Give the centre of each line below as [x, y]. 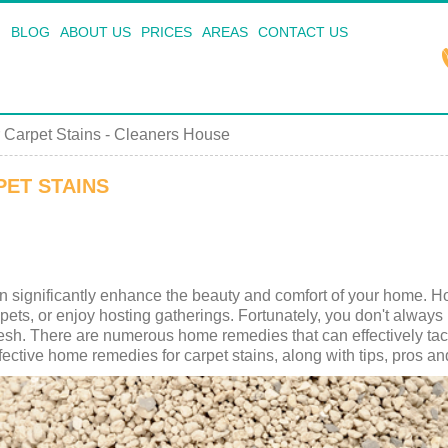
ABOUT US [95, 32]
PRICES [166, 32]
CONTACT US [302, 32]
